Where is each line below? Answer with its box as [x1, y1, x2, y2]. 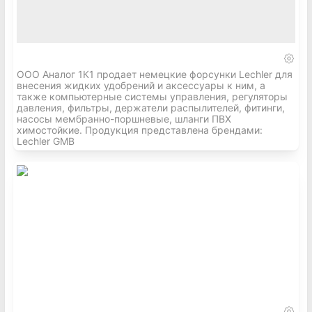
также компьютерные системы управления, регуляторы [17, 91, 288, 102]
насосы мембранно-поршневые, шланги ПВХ [17, 113, 231, 125]
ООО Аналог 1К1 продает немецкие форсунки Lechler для [17, 68, 292, 80]
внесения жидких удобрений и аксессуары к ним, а [17, 79, 265, 91]
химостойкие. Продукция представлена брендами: [17, 124, 263, 136]
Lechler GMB [17, 135, 75, 147]
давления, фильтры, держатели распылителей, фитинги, [17, 102, 285, 114]
